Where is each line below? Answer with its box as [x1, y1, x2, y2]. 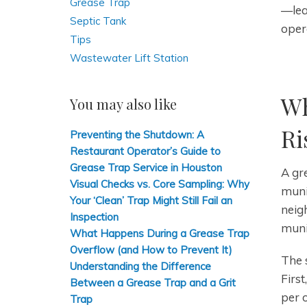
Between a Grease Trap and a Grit [70, 276, 236, 289]
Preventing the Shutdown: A [70, 128, 204, 141]
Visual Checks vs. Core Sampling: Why [70, 177, 249, 191]
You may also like [70, 95, 177, 113]
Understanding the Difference [70, 260, 211, 273]
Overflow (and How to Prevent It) [70, 243, 232, 256]
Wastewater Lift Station [70, 51, 188, 64]
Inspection [70, 210, 119, 223]
